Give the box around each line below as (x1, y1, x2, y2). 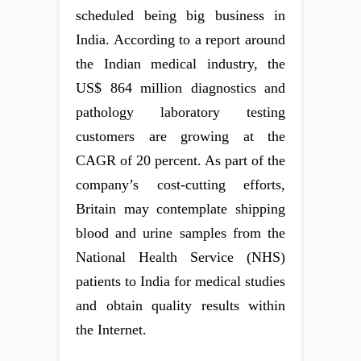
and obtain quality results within (76, 297, 285, 313)
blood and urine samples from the (76, 225, 285, 241)
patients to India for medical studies (76, 273, 285, 289)
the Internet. (76, 322, 147, 338)
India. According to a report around (76, 31, 285, 48)
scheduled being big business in (76, 7, 285, 23)
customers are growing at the (76, 128, 285, 144)
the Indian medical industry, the (76, 56, 285, 72)
